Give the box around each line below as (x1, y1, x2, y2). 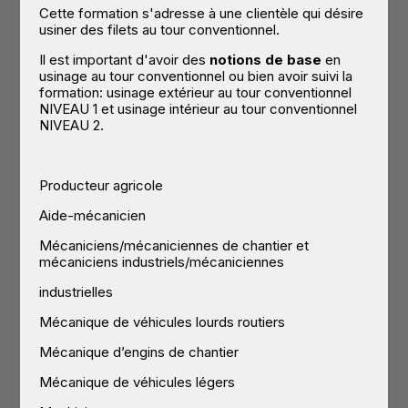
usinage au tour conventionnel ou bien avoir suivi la (39, 67, 353, 86)
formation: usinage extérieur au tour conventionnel (39, 84, 352, 102)
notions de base (209, 51, 322, 69)
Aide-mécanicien (39, 207, 147, 225)
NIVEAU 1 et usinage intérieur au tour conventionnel (39, 100, 358, 118)
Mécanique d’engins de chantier (39, 343, 240, 362)
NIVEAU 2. (39, 117, 105, 135)
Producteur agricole (39, 177, 164, 195)
